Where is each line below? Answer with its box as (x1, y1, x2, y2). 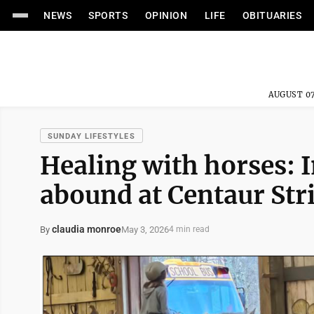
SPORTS (88, 10, 128, 21)
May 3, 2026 (121, 224, 169, 235)
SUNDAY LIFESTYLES (48, 132, 135, 141)
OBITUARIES (242, 10, 302, 21)
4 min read (169, 224, 210, 234)
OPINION (144, 10, 188, 21)
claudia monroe (52, 224, 121, 235)
